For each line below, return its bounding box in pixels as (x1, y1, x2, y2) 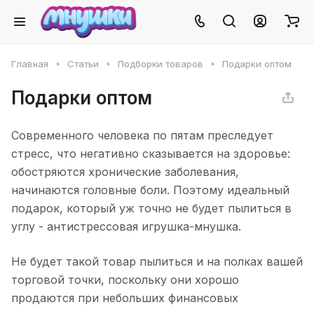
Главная (11, 58, 48, 69)
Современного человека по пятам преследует (11, 128, 273, 142)
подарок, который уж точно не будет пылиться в (11, 201, 292, 215)
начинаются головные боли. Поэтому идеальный (11, 183, 289, 197)
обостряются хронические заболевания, (11, 165, 239, 179)
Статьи (67, 58, 99, 69)
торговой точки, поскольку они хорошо (11, 273, 239, 287)
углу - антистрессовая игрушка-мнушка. (11, 219, 241, 233)
